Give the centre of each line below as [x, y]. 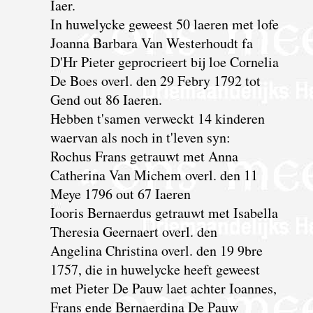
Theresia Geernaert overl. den [133, 231]
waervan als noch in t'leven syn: [140, 137]
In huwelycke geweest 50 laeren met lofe [164, 24]
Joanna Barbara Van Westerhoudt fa [151, 43]
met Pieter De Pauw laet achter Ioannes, [163, 288]
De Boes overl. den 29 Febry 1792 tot [155, 80]
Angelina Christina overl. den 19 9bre [156, 250]
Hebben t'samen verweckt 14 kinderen [157, 118]
